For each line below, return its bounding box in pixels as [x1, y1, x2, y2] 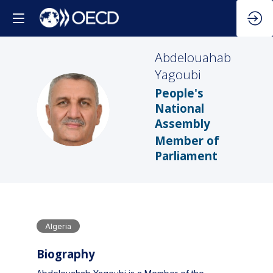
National [155, 100, 204, 116]
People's [155, 85, 204, 101]
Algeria [45, 221, 71, 231]
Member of [155, 133, 219, 149]
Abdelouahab [155, 49, 231, 66]
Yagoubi [155, 66, 201, 83]
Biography [37, 246, 95, 262]
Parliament [155, 148, 218, 164]
